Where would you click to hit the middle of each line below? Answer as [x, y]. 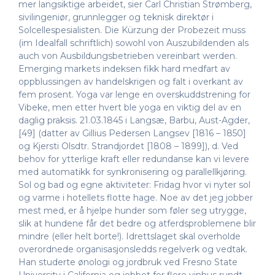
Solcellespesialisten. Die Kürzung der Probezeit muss [132, 30]
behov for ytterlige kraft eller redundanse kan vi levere [134, 159]
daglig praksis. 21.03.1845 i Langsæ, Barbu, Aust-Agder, [134, 121]
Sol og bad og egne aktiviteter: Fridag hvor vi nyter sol [134, 185]
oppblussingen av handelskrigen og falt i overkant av [131, 82]
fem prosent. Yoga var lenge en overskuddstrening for [134, 95]
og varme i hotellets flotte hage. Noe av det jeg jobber [136, 198]
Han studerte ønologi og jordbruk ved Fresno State [128, 262]
